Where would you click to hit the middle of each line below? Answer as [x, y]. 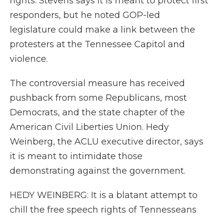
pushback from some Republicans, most [98, 98]
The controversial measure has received [97, 83]
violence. [29, 59]
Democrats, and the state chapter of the [97, 112]
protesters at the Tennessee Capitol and [97, 44]
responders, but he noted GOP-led [85, 15]
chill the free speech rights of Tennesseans [103, 210]
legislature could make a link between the [102, 30]
